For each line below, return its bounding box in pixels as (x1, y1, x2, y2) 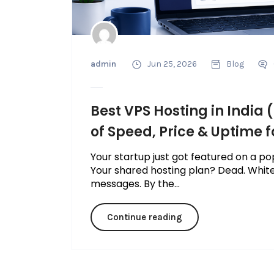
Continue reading (106, 212, 182, 223)
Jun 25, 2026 (147, 59, 197, 70)
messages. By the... (90, 177, 180, 191)
